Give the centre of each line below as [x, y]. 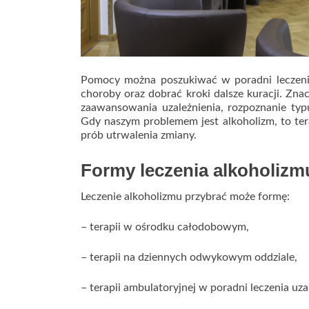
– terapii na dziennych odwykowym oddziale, [189, 258]
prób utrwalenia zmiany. [139, 136]
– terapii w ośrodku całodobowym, [165, 227]
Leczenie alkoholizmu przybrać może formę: [185, 197]
